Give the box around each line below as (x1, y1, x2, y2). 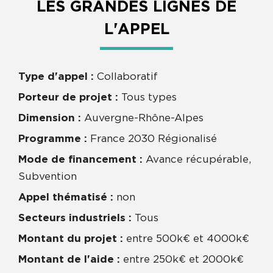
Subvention (18, 171, 77, 182)
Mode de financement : (18, 154, 143, 165)
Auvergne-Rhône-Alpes (81, 112, 204, 123)
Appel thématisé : (18, 191, 113, 202)
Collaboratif (94, 71, 158, 82)
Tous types (118, 91, 177, 102)
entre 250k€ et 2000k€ (120, 253, 244, 264)
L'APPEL (104, 21, 169, 37)
